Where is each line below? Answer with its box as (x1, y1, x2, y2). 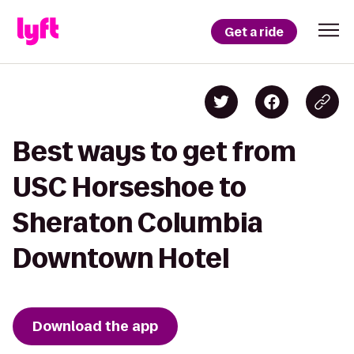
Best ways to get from (13, 137, 296, 166)
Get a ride (224, 23, 284, 40)
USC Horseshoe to (13, 172, 247, 201)
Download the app (32, 317, 158, 336)
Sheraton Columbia (13, 208, 263, 237)
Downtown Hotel (13, 243, 229, 273)
